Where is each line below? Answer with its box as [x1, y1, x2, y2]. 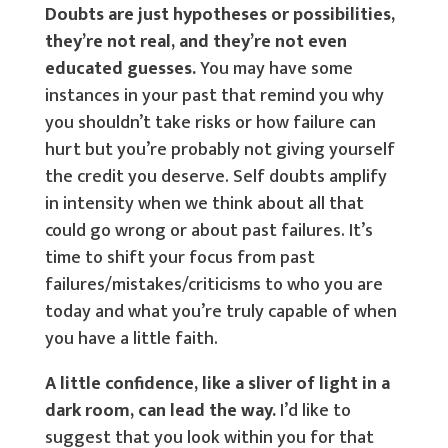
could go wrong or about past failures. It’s [44, 216, 373, 246]
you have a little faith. [44, 324, 218, 354]
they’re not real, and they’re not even [44, 27, 347, 57]
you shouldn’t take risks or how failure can [44, 108, 376, 138]
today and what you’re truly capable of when [44, 297, 397, 327]
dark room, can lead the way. [44, 396, 276, 426]
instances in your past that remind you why [44, 81, 384, 111]
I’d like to [275, 396, 351, 426]
